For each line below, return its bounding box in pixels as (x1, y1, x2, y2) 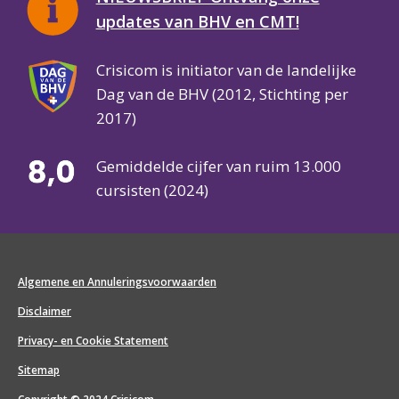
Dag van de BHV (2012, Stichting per (95, 84, 348, 104)
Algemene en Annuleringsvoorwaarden (18, 273, 216, 289)
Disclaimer (18, 303, 71, 319)
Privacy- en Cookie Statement (18, 332, 168, 348)
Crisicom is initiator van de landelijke (95, 60, 356, 80)
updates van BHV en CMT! (95, 11, 299, 32)
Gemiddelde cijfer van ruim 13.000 (95, 156, 341, 176)
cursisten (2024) (95, 180, 208, 200)
